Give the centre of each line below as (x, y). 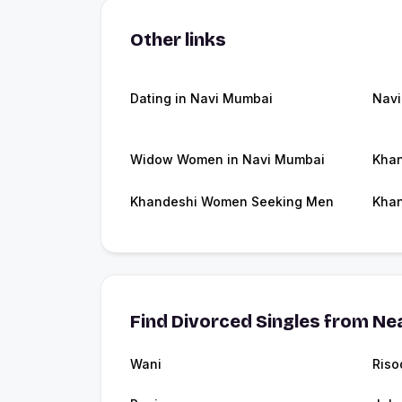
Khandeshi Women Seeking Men (232, 202)
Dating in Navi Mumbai (201, 99)
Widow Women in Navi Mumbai (227, 160)
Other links (178, 40)
